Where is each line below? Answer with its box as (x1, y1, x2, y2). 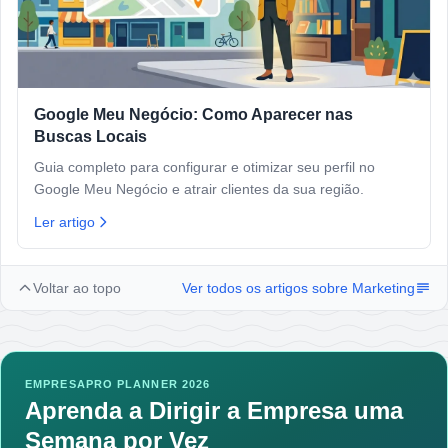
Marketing (352, 280, 415, 297)
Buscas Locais (34, 128, 147, 146)
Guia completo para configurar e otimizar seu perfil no (34, 159, 375, 176)
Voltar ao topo (33, 280, 121, 297)
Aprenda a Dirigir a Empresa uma (25, 397, 403, 425)
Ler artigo (34, 214, 95, 231)
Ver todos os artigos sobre (182, 280, 352, 297)
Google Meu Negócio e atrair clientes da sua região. (34, 181, 364, 198)
